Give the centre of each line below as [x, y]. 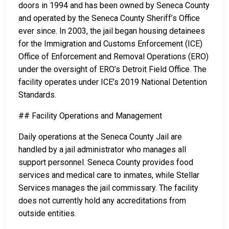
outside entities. [48, 214]
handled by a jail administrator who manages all [102, 150]
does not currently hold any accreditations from [102, 201]
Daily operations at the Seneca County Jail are [100, 137]
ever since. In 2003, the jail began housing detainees [112, 31]
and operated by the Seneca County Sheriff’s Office [109, 18]
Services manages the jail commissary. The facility [108, 188]
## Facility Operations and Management [90, 116]
